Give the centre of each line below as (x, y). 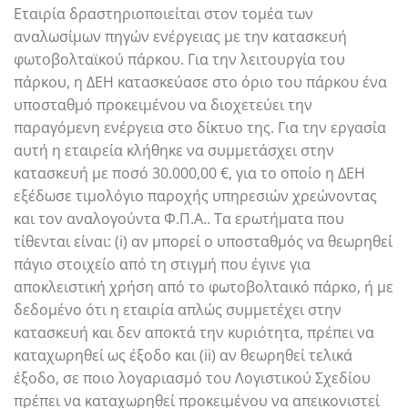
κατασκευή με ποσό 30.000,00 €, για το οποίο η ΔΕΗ (189, 173)
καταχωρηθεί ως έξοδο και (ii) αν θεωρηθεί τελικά (183, 355)
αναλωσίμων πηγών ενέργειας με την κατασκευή (180, 36)
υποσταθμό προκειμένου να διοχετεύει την (163, 104)
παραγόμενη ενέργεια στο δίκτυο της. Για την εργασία (200, 127)
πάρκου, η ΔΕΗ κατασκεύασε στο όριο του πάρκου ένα (200, 82)
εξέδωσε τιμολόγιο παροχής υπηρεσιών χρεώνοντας (195, 195)
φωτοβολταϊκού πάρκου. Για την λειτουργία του (179, 59)
